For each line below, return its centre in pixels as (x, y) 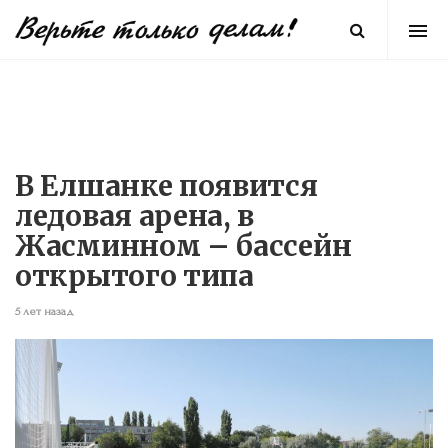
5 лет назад (44, 311)
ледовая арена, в (135, 216)
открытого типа (134, 276)
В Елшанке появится (166, 186)
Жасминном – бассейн (183, 246)
